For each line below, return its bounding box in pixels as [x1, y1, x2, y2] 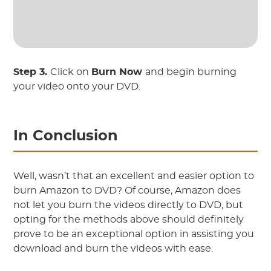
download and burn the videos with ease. [13, 243, 214, 253]
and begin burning [145, 67, 237, 77]
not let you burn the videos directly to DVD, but [13, 200, 244, 210]
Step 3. [13, 67, 51, 77]
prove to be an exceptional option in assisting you [13, 229, 255, 239]
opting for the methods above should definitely [13, 214, 244, 224]
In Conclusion [13, 128, 119, 143]
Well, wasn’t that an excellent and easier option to [13, 171, 255, 181]
